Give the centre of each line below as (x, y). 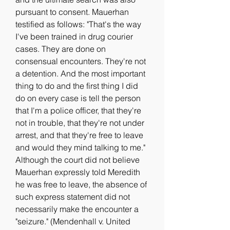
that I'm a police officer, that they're (78, 110)
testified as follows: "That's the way (78, 24)
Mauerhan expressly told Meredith (78, 172)
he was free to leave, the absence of (81, 184)
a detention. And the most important (80, 73)
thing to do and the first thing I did (77, 86)
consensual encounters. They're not (81, 61)
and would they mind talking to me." (80, 147)
